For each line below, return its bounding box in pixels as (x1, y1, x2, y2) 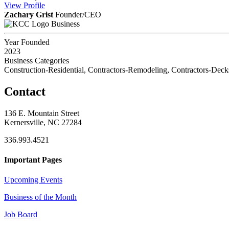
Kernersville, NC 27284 (4, 118, 82, 127)
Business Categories (4, 56, 69, 65)
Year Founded (4, 38, 50, 47)
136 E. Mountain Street (4, 108, 79, 118)
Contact (4, 85, 45, 99)
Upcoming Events (4, 175, 62, 185)
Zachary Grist (4, 10, 53, 19)
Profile (24, 1, 45, 10)
